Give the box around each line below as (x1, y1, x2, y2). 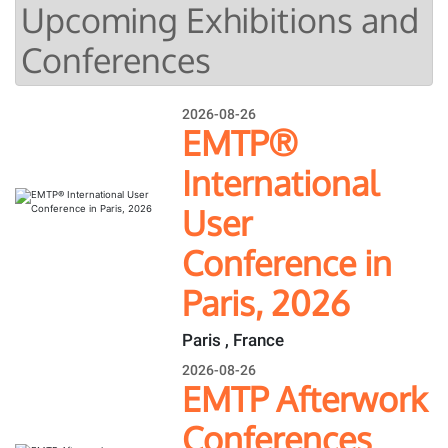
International (182, 160, 379, 204)
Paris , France (182, 329, 285, 350)
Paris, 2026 (182, 280, 351, 324)
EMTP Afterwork (182, 377, 428, 421)
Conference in (182, 240, 393, 284)
